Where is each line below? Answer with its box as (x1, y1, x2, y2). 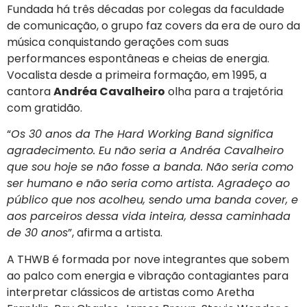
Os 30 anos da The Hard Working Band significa (11, 126, 273, 143)
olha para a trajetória (165, 83, 283, 99)
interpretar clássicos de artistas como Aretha (7, 284, 254, 300)
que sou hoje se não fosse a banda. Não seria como (7, 159, 293, 175)
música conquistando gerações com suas (7, 34, 229, 50)
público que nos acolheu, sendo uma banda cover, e (7, 192, 298, 208)
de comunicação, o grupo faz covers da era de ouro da (7, 17, 300, 34)
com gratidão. (7, 99, 85, 116)
